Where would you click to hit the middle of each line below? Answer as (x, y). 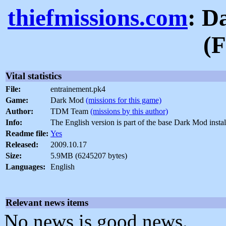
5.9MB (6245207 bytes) (89, 156)
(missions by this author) (129, 111)
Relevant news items (47, 203)
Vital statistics (34, 76)
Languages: (25, 167)
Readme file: (27, 134)
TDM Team (70, 111)
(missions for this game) (124, 100)
